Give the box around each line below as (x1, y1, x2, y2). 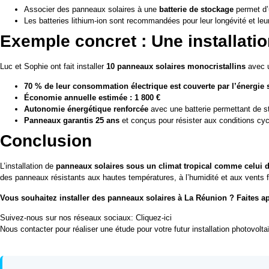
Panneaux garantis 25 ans (24, 116, 119, 125)
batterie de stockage (159, 4, 234, 14)
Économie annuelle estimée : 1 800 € (24, 93, 160, 103)
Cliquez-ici (136, 213, 172, 222)
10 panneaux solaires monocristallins (106, 61, 246, 71)
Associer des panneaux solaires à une (24, 4, 159, 14)
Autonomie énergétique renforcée (24, 104, 148, 114)
